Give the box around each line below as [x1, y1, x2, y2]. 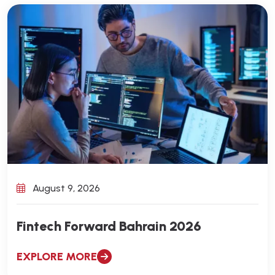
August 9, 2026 [30, 182, 100, 194]
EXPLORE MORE [17, 249, 97, 263]
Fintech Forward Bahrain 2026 [17, 217, 201, 234]
